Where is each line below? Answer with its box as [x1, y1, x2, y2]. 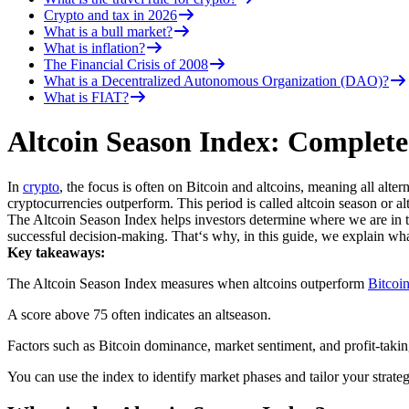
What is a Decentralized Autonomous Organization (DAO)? [44, 72, 389, 89]
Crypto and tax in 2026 [44, 6, 177, 23]
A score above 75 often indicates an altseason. [7, 306, 271, 322]
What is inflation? [44, 39, 145, 56]
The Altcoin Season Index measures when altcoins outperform [7, 275, 368, 291]
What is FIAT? [44, 89, 129, 105]
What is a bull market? [44, 23, 173, 39]
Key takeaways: [7, 244, 105, 260]
